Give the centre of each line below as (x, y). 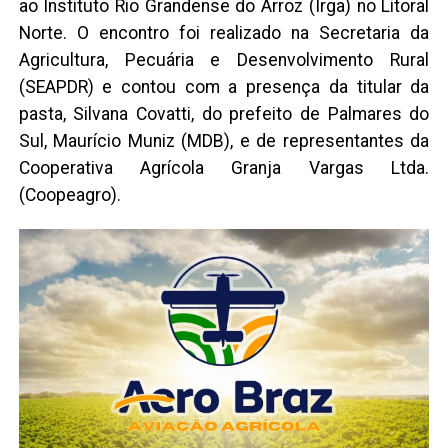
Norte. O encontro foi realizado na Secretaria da (224, 33)
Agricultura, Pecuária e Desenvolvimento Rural (224, 60)
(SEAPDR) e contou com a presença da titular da (224, 87)
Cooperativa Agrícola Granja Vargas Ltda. (224, 168)
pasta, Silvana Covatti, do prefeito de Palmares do (224, 114)
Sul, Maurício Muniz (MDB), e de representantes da (224, 141)
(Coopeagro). (69, 195)
